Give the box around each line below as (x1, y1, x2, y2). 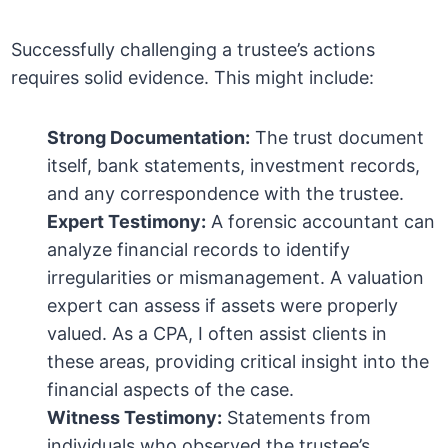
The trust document (250, 127, 425, 149)
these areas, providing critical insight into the (47, 351, 430, 373)
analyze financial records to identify (47, 239, 351, 261)
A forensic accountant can (206, 211, 436, 233)
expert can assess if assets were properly (47, 295, 399, 317)
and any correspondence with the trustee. (47, 183, 405, 205)
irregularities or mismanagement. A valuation (47, 267, 425, 289)
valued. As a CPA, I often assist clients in (47, 323, 388, 345)
